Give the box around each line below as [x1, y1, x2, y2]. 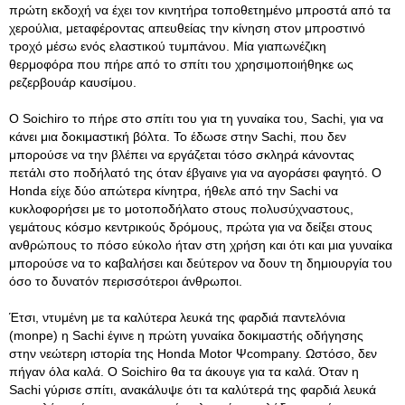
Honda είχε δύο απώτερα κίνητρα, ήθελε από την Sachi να [9, 184, 338, 198]
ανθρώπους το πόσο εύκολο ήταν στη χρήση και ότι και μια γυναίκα [9, 238, 392, 252]
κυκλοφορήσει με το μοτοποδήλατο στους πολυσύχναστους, [9, 202, 353, 216]
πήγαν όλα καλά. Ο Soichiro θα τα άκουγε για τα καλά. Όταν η [9, 364, 359, 379]
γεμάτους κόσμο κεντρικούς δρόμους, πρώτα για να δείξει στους [9, 220, 372, 234]
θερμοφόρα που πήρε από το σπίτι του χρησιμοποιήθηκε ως [9, 57, 353, 71]
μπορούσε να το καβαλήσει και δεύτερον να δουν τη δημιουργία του [9, 256, 392, 270]
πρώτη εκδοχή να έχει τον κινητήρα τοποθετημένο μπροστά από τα [9, 3, 391, 17]
